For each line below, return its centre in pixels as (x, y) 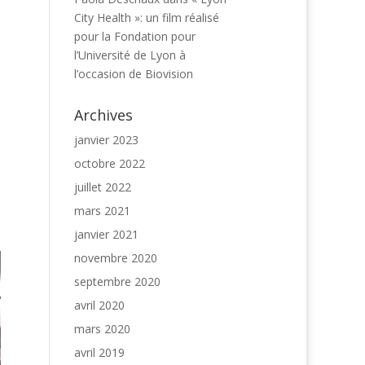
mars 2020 (102, 329)
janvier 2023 (106, 140)
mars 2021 (102, 211)
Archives (103, 115)
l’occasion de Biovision (134, 74)
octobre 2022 (110, 163)
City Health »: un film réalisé (147, 18)
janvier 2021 (106, 234)
